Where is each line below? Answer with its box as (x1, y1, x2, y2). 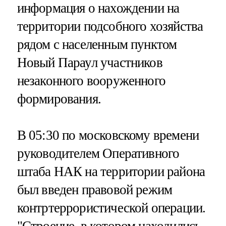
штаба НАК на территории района (17, 163, 205, 179)
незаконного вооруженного (17, 73, 166, 89)
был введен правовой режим (17, 182, 173, 197)
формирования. (17, 91, 101, 107)
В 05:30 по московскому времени (17, 127, 199, 143)
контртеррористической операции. (17, 200, 206, 215)
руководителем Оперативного (17, 145, 180, 161)
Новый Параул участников (17, 55, 162, 71)
